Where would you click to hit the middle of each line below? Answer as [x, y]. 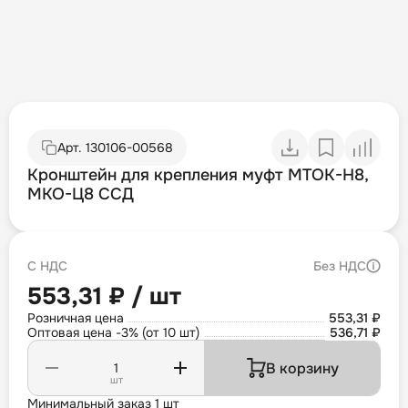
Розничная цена [76, 318]
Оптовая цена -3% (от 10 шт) [113, 333]
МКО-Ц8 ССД [81, 194]
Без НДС [340, 266]
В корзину [302, 368]
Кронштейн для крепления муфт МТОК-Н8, [198, 175]
